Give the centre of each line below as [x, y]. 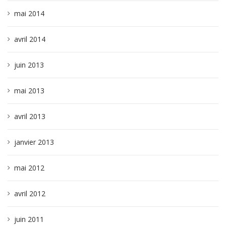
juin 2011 [29, 219]
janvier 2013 [34, 142]
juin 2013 [29, 65]
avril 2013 [30, 116]
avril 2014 [30, 39]
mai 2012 [29, 168]
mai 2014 [29, 13]
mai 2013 [29, 91]
